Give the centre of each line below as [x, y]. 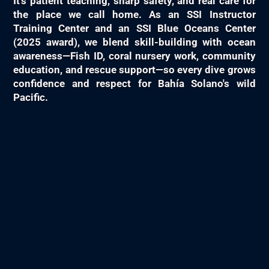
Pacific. [31, 98]
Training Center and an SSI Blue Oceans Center [134, 29]
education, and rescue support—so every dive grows [134, 70]
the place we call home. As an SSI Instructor [134, 15]
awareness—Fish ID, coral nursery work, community [134, 56]
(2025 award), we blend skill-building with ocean [134, 42]
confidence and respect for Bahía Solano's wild [134, 84]
